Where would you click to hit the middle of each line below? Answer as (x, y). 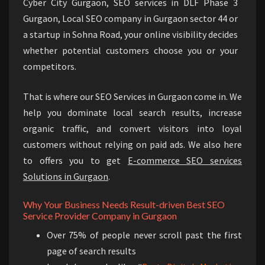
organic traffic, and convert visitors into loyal (132, 129)
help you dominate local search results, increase (132, 113)
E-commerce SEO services (185, 161)
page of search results (91, 251)
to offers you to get (75, 161)
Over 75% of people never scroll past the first (144, 235)
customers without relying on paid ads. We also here (132, 145)
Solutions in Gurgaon (66, 177)
